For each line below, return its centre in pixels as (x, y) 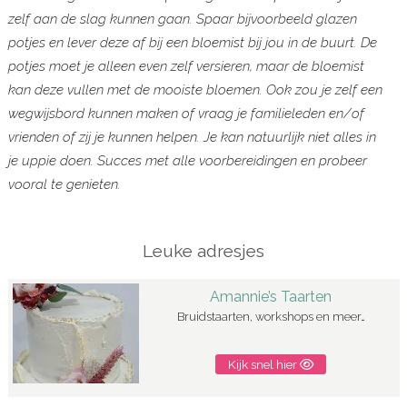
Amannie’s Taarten (271, 296)
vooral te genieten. (66, 185)
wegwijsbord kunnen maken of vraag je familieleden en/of (186, 114)
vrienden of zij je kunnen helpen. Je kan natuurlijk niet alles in (192, 138)
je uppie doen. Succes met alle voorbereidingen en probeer (187, 161)
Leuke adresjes (203, 251)
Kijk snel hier (264, 364)
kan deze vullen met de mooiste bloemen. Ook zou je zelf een (195, 90)
